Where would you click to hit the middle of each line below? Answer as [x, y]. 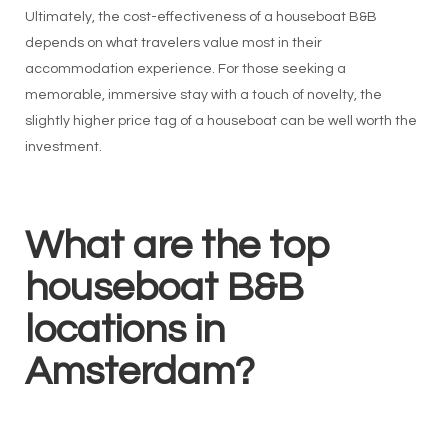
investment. [63, 147]
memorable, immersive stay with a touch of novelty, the [203, 95]
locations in [124, 330]
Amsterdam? [139, 372]
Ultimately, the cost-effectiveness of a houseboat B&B [200, 17]
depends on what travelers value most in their [173, 43]
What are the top [177, 246]
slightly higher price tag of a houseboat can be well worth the [220, 121]
